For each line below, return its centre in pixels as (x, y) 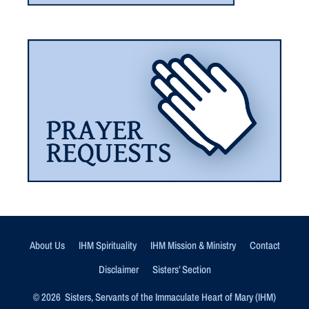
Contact (265, 245)
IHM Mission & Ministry (193, 245)
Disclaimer (118, 269)
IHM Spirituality (107, 245)
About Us (47, 245)
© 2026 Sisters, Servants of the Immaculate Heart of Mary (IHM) (154, 297)
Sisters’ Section (181, 269)
